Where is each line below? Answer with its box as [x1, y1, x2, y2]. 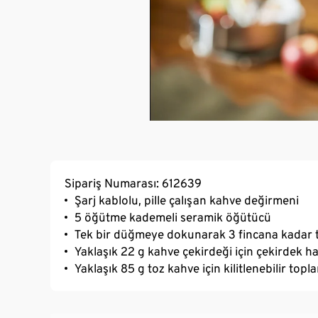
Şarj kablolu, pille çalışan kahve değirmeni [75, 192, 299, 207]
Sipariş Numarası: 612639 [65, 175, 202, 190]
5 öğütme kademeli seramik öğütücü [75, 209, 271, 224]
